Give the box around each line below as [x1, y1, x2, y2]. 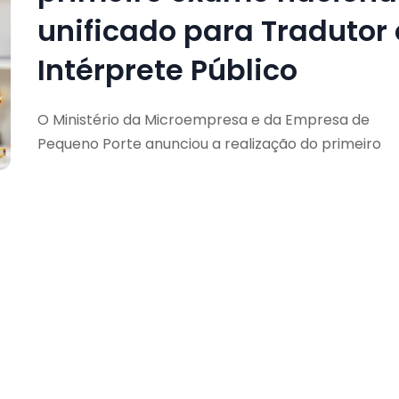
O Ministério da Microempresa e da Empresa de [37, 109, 370, 130]
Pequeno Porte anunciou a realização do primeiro [37, 133, 381, 154]
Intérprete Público [37, 49, 297, 90]
